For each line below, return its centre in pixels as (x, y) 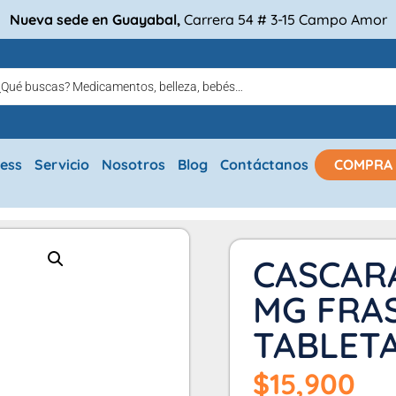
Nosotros (134, 164)
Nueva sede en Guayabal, (96, 19)
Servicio (62, 164)
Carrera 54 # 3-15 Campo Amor (285, 19)
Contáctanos (265, 164)
